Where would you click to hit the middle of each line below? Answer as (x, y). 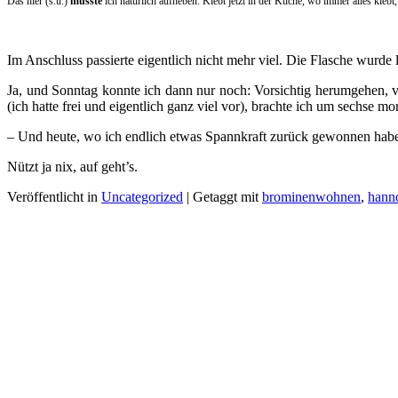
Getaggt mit (227, 196)
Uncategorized (142, 196)
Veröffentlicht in (54, 196)
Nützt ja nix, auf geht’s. (72, 166)
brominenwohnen (311, 196)
